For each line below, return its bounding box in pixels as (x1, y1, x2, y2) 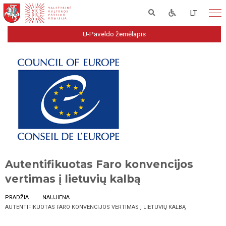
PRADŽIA (5, 194, 29, 201)
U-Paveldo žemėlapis (83, 30, 146, 38)
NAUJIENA (42, 194, 70, 201)
